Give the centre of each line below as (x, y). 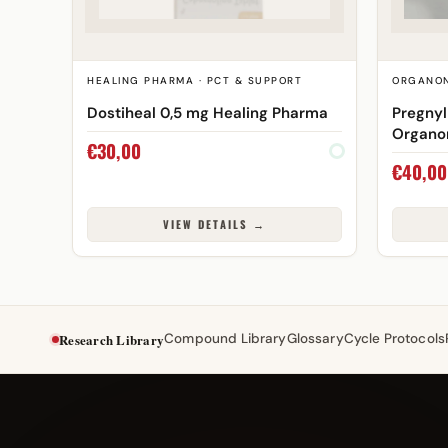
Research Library (112, 339)
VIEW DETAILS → (214, 224)
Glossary (315, 338)
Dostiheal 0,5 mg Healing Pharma (207, 112)
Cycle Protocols (394, 338)
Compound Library (225, 338)
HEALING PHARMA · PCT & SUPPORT (194, 80)
